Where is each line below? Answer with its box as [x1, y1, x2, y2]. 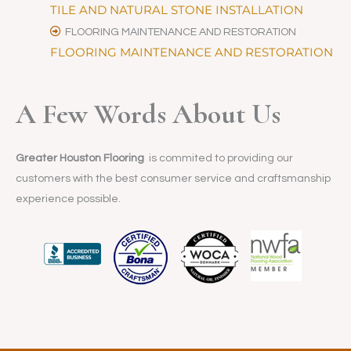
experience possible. [16, 193, 123, 204]
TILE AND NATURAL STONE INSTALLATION [49, 2, 303, 17]
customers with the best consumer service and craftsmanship [16, 172, 331, 184]
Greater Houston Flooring [16, 152, 147, 164]
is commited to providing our [147, 152, 293, 164]
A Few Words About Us [16, 96, 280, 131]
